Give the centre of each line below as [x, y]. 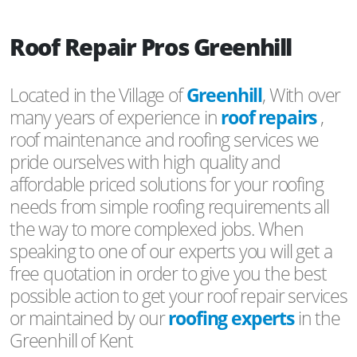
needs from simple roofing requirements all [169, 206]
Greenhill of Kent [72, 340]
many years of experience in [116, 117]
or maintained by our [89, 318]
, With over [302, 94]
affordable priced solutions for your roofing [167, 184]
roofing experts [231, 318]
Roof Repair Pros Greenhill [151, 46]
